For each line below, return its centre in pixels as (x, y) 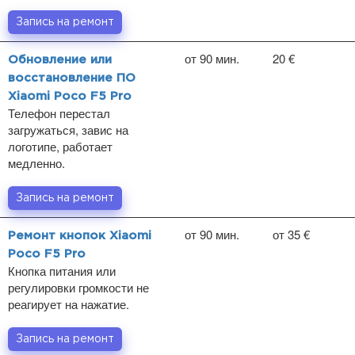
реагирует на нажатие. (69, 304)
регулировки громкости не (78, 287)
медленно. (36, 163)
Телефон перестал (59, 113)
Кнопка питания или (62, 271)
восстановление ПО (72, 78)
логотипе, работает (60, 146)
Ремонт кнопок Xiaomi (80, 236)
